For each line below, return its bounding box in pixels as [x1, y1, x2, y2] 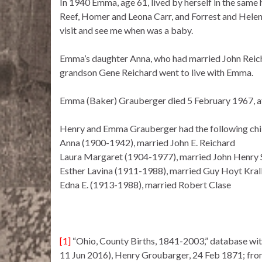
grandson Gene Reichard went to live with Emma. [60, 67, 253, 78]
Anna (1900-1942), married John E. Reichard [60, 137, 235, 149]
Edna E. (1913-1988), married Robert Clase [60, 179, 231, 191]
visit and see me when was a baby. [60, 25, 193, 36]
